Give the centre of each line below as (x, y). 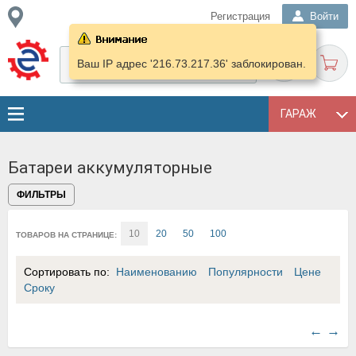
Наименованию (157, 272)
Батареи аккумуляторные (110, 168)
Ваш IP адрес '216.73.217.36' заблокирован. (191, 64)
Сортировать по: (70, 272)
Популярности (246, 272)
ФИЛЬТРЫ (41, 195)
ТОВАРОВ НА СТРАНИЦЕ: (66, 235)
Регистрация (240, 16)
